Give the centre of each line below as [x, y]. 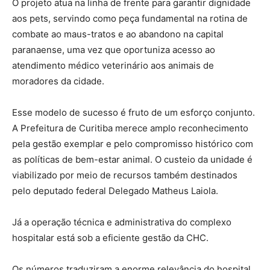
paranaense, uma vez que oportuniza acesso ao [114, 49]
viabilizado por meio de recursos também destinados [125, 175]
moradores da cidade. [58, 81]
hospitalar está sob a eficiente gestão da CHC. [110, 237]
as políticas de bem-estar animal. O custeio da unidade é [132, 159]
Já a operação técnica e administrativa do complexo [122, 222]
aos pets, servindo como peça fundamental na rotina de [130, 18]
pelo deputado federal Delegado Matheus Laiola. [115, 190]
